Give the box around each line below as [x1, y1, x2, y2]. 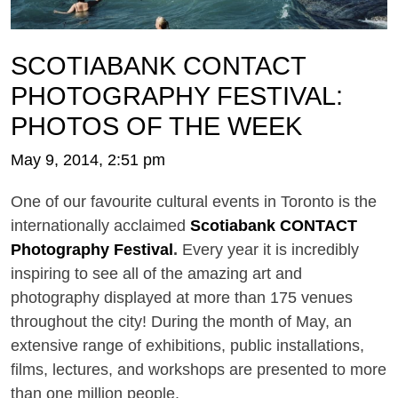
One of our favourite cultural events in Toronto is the [11, 193, 377, 211]
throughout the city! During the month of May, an [11, 313, 352, 331]
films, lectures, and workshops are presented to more [11, 361, 386, 379]
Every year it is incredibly [178, 241, 359, 259]
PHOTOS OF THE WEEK [11, 112, 302, 141]
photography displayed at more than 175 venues [11, 289, 353, 307]
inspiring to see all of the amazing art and [11, 265, 302, 283]
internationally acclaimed [11, 217, 190, 235]
